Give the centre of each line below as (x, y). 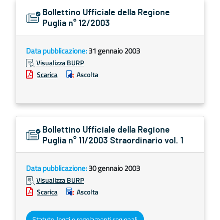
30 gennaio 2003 (114, 168)
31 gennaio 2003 (114, 51)
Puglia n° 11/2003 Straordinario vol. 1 (113, 141)
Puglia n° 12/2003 (76, 24)
